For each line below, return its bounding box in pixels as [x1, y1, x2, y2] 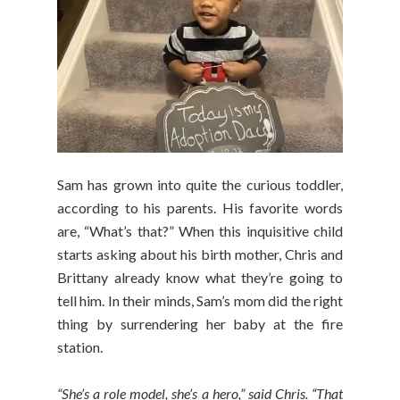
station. [57, 338, 105, 356]
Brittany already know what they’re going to [57, 269, 343, 287]
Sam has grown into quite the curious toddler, [57, 176, 343, 194]
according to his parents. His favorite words [57, 199, 343, 217]
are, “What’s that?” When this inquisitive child [57, 222, 343, 240]
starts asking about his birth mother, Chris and [57, 246, 343, 263]
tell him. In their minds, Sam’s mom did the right [57, 292, 343, 310]
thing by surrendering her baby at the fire [57, 315, 343, 333]
